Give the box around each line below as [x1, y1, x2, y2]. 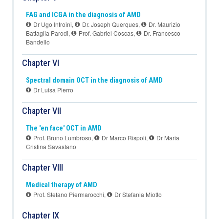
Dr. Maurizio [147, 20, 180, 29]
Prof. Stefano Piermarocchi [32, 190, 104, 199]
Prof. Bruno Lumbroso [32, 133, 91, 142]
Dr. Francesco [142, 29, 180, 38]
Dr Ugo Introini [32, 20, 72, 29]
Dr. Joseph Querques [81, 20, 138, 29]
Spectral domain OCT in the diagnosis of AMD [26, 76, 163, 85]
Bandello [26, 38, 50, 46]
